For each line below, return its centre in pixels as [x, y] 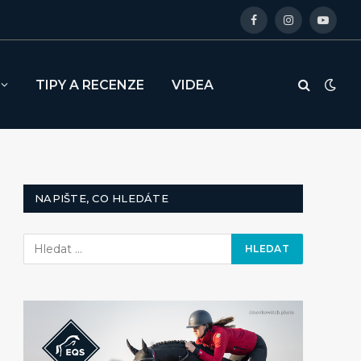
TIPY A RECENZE [90, 85]
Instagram [316, 27]
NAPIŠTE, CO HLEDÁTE [102, 198]
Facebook [280, 27]
